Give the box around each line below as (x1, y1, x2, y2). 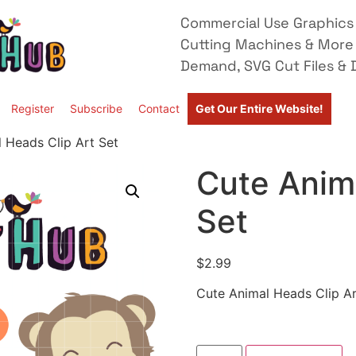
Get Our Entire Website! (195, 102, 323, 115)
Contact (138, 102, 180, 115)
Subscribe (70, 102, 122, 115)
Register (11, 102, 54, 115)
